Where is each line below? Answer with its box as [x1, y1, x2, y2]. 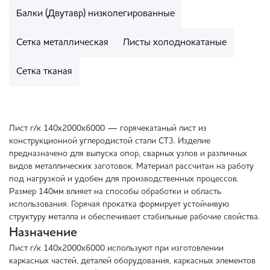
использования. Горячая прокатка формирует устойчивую [9, 200, 229, 209]
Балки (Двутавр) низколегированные [16, 9, 175, 19]
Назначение [9, 227, 77, 240]
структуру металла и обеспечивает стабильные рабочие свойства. [9, 213, 260, 222]
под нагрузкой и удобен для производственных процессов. [9, 175, 239, 184]
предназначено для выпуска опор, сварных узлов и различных [9, 149, 247, 159]
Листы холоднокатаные [123, 38, 227, 48]
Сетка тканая [16, 67, 72, 77]
